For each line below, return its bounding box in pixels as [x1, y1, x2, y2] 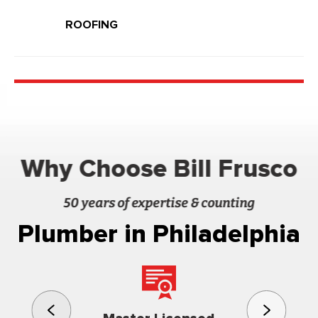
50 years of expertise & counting [63, 194, 255, 211]
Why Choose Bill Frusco [21, 153, 297, 185]
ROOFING [65, 17, 118, 32]
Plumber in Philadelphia [18, 218, 300, 250]
